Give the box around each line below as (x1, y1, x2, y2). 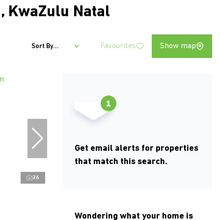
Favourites (100, 42, 136, 50)
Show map (160, 42, 196, 50)
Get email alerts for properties (75, 144, 198, 154)
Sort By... (31, 42, 59, 50)
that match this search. (75, 157, 167, 167)
